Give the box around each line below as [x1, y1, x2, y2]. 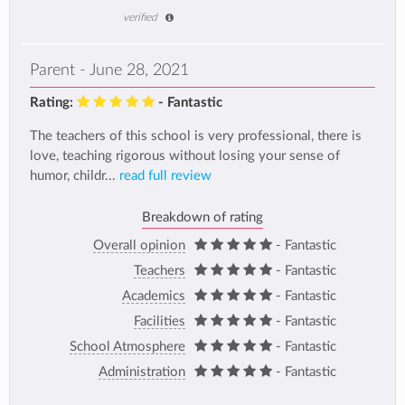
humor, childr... [30, 169, 119, 184]
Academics [121, 288, 185, 303]
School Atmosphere [69, 339, 185, 353]
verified [123, 11, 157, 23]
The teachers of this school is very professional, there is [30, 129, 362, 144]
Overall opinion [92, 238, 185, 252]
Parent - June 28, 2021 [30, 62, 189, 79]
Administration [98, 364, 185, 379]
